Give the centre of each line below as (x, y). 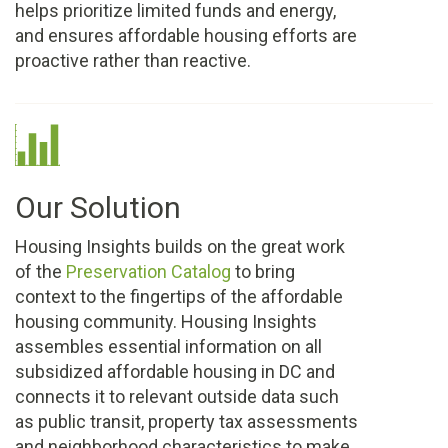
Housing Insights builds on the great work (180, 247)
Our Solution (98, 208)
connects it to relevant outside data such (177, 397)
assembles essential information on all (168, 347)
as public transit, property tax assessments (186, 422)
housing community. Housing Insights (166, 322)
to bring (263, 272)
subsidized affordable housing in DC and (175, 372)
